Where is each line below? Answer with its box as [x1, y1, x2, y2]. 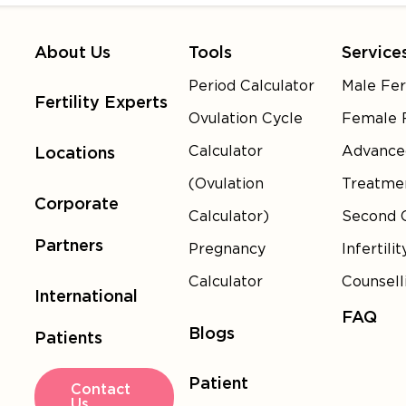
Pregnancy [188, 240, 266, 258]
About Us [34, 43, 111, 63]
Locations [34, 143, 116, 163]
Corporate [34, 194, 120, 214]
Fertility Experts [34, 92, 169, 112]
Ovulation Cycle [188, 110, 303, 128]
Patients [34, 328, 103, 348]
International [34, 286, 139, 306]
